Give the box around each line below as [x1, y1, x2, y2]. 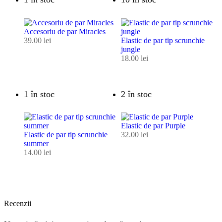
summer [24, 139, 49, 148]
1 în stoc [24, 89, 55, 99]
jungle [121, 45, 140, 54]
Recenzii [4, 199, 31, 208]
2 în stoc [121, 89, 152, 99]
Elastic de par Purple [121, 121, 185, 130]
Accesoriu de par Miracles [24, 27, 106, 36]
